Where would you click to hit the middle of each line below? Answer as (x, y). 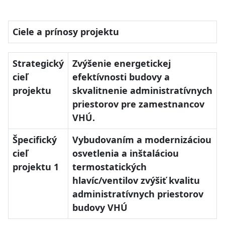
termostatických (109, 167)
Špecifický (35, 140)
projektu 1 (37, 167)
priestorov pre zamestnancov (138, 104)
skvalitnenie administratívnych (142, 91)
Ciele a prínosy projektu (66, 32)
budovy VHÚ (100, 208)
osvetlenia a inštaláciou (126, 153)
